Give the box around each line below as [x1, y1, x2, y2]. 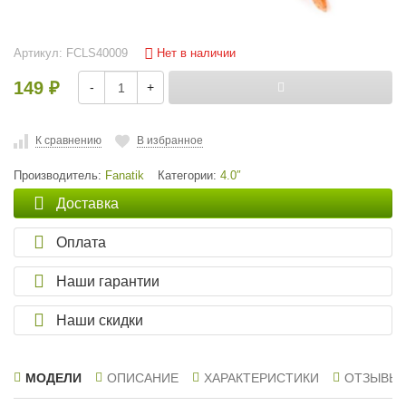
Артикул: [14, 46, 66, 60]
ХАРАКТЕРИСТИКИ [204, 371, 319, 385]
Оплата [56, 235, 106, 250]
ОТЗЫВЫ [344, 371, 400, 385]
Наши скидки [56, 313, 143, 328]
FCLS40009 [66, 46, 128, 60]
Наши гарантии [56, 274, 159, 289]
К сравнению [35, 134, 101, 147]
